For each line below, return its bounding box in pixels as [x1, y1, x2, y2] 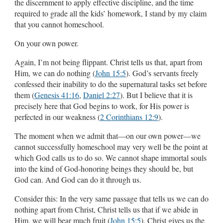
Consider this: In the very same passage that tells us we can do [14, 193, 209, 204]
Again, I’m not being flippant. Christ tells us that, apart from [14, 56, 202, 67]
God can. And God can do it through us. [14, 174, 141, 185]
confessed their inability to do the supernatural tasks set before [14, 78, 207, 89]
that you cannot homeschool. [14, 18, 107, 29]
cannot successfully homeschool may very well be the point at [14, 141, 208, 152]
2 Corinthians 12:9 [100, 111, 158, 122]
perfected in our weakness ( [14, 111, 100, 122]
